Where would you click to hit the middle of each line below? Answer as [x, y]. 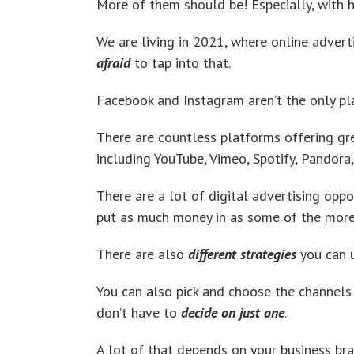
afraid [113, 62]
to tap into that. [181, 62]
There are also [142, 254]
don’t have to [137, 312]
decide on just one [231, 312]
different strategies [242, 254]
